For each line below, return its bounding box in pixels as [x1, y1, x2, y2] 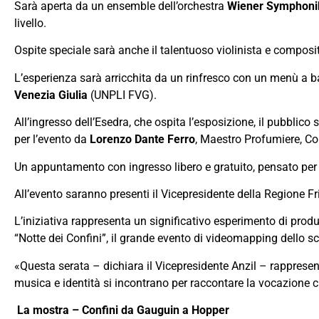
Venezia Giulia [14, 88, 88, 102]
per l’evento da [14, 132, 90, 147]
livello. [14, 16, 46, 31]
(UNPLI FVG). [88, 88, 157, 102]
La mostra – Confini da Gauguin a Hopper [17, 303, 229, 318]
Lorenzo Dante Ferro [90, 132, 195, 147]
